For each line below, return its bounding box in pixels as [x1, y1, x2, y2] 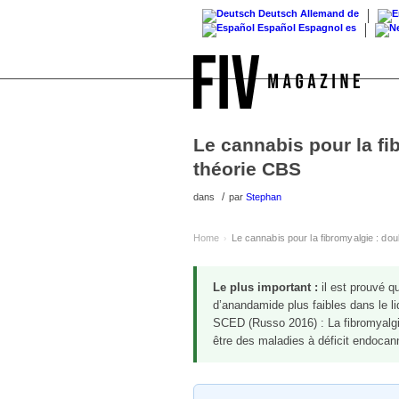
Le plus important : [213, 281, 318, 294]
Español [257, 22, 296, 33]
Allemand [300, 8, 345, 19]
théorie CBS [193, 159, 301, 179]
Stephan [246, 191, 281, 202]
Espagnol [298, 22, 343, 33]
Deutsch [258, 8, 297, 19]
